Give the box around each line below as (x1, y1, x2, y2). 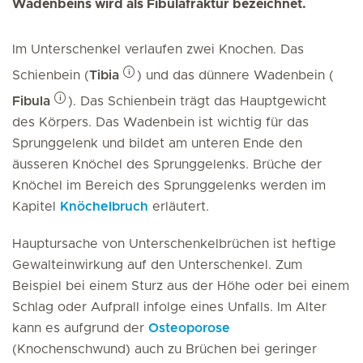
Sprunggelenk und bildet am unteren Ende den (12, 137, 302, 150)
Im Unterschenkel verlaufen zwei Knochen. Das (12, 43, 304, 56)
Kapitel (12, 200, 60, 213)
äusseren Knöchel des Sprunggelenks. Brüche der (12, 158, 322, 171)
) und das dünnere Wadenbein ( (137, 69, 334, 82)
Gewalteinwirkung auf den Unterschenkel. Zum (12, 258, 302, 271)
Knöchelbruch (60, 200, 148, 213)
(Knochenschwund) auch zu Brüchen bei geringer (12, 343, 317, 356)
